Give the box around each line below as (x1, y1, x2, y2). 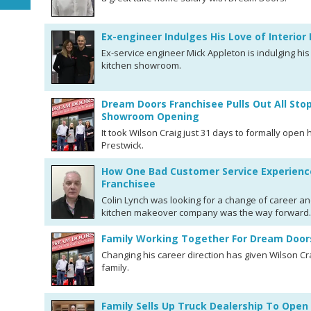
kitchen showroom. (101, 59, 181, 72)
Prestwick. (101, 139, 144, 151)
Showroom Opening (101, 110, 199, 123)
